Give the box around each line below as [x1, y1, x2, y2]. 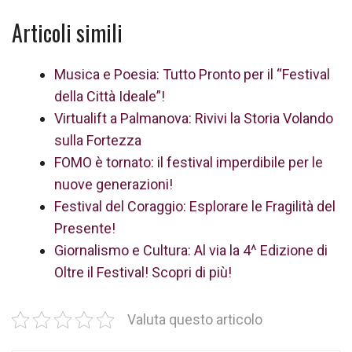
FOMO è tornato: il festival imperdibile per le [54, 154, 323, 170]
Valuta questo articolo [127, 312, 262, 328]
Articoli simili [12, 16, 123, 49]
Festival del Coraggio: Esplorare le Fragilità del [54, 198, 335, 214]
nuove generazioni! [54, 176, 173, 192]
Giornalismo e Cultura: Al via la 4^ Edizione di [54, 242, 328, 258]
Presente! [54, 220, 115, 236]
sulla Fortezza [54, 132, 141, 148]
